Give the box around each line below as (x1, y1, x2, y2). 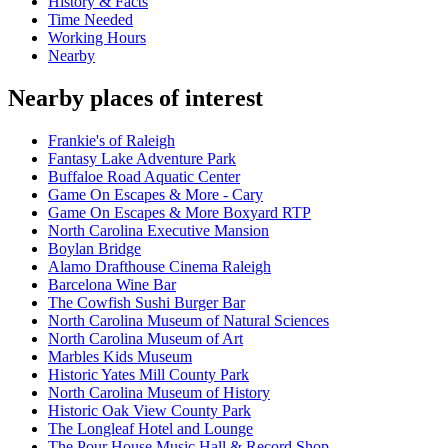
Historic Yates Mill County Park (48, 366, 249, 384)
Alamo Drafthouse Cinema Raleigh (48, 258, 271, 276)
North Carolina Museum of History (48, 384, 270, 402)
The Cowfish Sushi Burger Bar (48, 294, 245, 312)
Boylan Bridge (48, 240, 141, 258)
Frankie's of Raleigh (48, 132, 175, 150)
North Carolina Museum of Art (48, 330, 243, 348)
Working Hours (48, 29, 146, 47)
